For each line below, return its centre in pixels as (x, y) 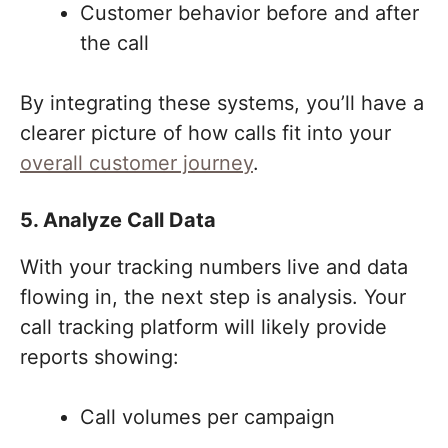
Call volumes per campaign (207, 417)
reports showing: (99, 357)
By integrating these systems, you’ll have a (222, 103)
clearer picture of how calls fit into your (205, 133)
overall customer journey (136, 163)
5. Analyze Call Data (118, 220)
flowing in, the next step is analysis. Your (213, 297)
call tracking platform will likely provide (203, 327)
